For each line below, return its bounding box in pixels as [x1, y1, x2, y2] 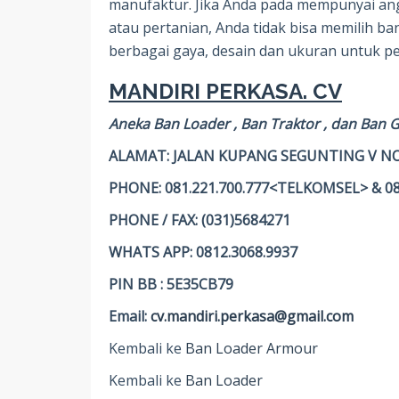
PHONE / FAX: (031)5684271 [109, 210, 290, 231]
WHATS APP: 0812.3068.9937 [109, 242, 297, 263]
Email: [109, 306, 151, 327]
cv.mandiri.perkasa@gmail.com [151, 306, 354, 327]
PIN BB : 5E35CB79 [109, 274, 233, 295]
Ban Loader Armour [185, 338, 318, 359]
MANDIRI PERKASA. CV [109, 78, 342, 105]
